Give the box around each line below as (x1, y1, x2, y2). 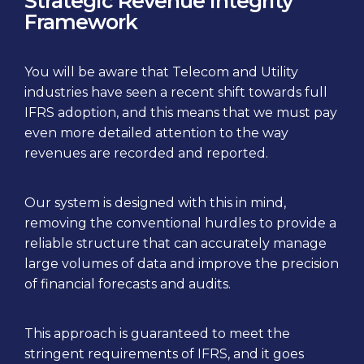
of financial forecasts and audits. (24, 276, 231, 292)
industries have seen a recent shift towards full (24, 84, 327, 101)
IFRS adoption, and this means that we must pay (24, 105, 337, 121)
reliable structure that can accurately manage (24, 236, 327, 252)
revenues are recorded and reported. (24, 145, 268, 162)
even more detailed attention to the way (24, 125, 288, 141)
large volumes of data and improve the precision (24, 256, 339, 272)
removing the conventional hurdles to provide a (24, 215, 336, 232)
